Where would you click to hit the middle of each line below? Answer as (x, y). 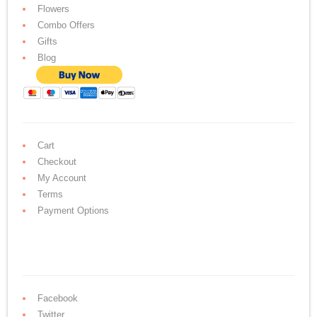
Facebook (58, 299)
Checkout (57, 162)
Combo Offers (67, 25)
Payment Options (74, 211)
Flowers (54, 9)
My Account (62, 178)
